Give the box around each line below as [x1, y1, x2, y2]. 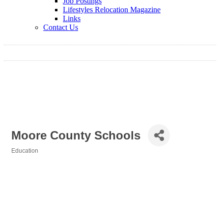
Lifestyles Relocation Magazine [63, 5, 161, 14]
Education [11, 147, 38, 155]
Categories [11, 154, 42, 161]
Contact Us [43, 23, 78, 31]
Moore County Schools [11, 128, 140, 142]
